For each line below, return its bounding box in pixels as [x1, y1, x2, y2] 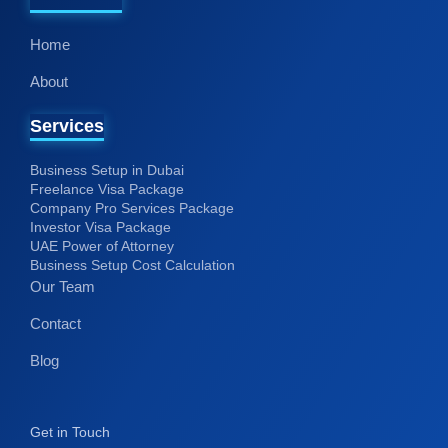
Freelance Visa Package [30, 181, 184, 198]
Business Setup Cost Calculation [30, 257, 235, 274]
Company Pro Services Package [30, 200, 234, 217]
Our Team [30, 278, 95, 296]
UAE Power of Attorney [30, 238, 174, 255]
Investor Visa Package [30, 219, 171, 236]
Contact [30, 315, 81, 333]
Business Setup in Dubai [30, 162, 184, 179]
